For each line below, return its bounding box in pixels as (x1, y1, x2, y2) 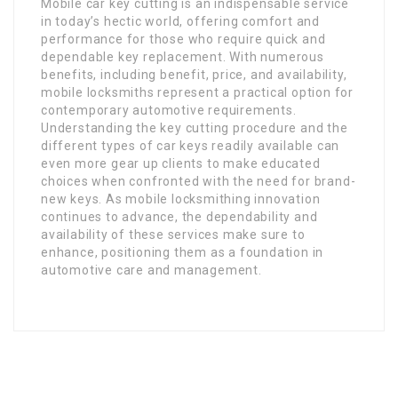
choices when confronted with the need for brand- (41, 173, 356, 188)
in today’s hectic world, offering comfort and (41, 13, 320, 28)
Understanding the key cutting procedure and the (41, 120, 348, 135)
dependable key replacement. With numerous (41, 49, 324, 64)
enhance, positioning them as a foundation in (41, 244, 324, 259)
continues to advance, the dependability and (41, 209, 318, 224)
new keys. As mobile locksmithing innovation (41, 191, 321, 206)
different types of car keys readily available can (41, 138, 340, 153)
